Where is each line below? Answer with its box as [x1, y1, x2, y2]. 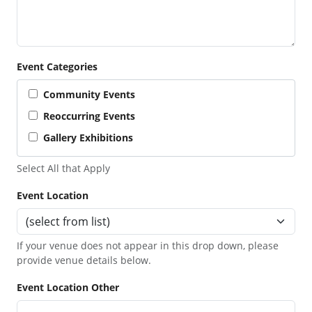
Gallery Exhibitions [38, 130, 133, 144]
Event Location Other [17, 281, 119, 295]
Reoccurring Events [38, 109, 135, 123]
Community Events [38, 87, 135, 101]
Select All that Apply [17, 161, 110, 175]
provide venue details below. [17, 253, 151, 267]
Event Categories [17, 59, 97, 73]
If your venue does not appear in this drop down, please [17, 239, 279, 253]
